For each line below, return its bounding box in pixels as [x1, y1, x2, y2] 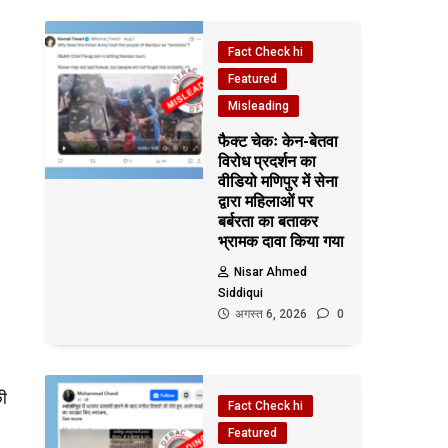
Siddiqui [218, 286, 264, 300]
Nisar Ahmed [234, 265, 308, 279]
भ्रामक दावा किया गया [218, 232, 345, 251]
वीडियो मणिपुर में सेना [218, 172, 339, 191]
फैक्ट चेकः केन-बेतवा [218, 132, 339, 151]
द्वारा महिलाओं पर [218, 192, 314, 211]
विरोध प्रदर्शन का [218, 152, 317, 171]
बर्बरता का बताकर [218, 212, 319, 231]
